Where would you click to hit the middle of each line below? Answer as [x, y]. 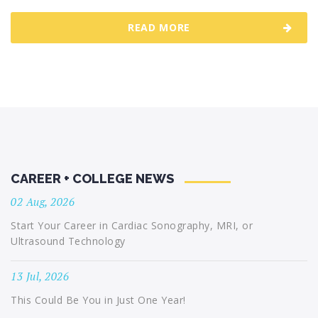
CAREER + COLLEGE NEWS [92, 179]
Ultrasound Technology [68, 241]
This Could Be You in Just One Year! [98, 300]
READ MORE [159, 27]
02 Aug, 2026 [43, 202]
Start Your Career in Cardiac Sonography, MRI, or [132, 225]
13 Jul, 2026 [40, 276]
